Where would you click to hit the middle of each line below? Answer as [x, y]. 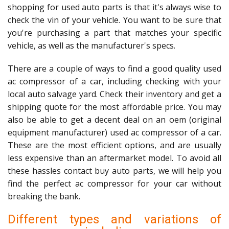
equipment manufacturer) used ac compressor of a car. [114, 132]
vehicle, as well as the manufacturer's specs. [91, 45]
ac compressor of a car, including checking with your [114, 81]
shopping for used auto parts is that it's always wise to [114, 7]
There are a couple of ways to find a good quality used [114, 68]
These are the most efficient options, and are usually [114, 145]
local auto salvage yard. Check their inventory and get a [114, 94]
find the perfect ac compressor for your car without [114, 184]
